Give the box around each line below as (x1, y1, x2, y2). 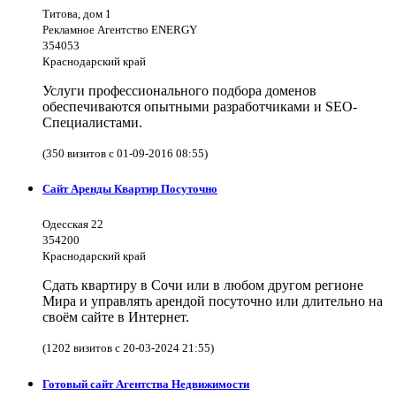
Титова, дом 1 (42, 7, 111, 20)
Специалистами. (42, 115, 142, 130)
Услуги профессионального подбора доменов (42, 83, 316, 98)
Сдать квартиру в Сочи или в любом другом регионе (42, 278, 363, 293)
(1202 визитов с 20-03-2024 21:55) (42, 341, 214, 355)
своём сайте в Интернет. (42, 309, 189, 325)
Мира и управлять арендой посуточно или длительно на (42, 293, 383, 309)
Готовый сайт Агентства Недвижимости (42, 377, 249, 391)
